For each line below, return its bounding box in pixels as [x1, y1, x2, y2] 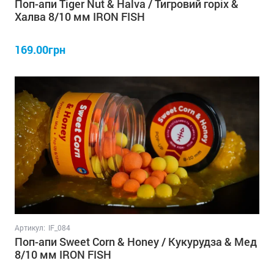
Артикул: [15, 222, 45, 232]
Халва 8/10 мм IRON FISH [15, 9, 145, 24]
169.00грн [15, 42, 65, 57]
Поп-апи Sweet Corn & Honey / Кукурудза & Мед [15, 234, 257, 249]
